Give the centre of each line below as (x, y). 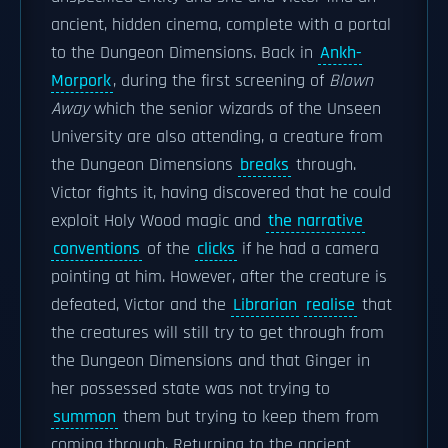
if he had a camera (308, 249)
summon (84, 417)
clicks (216, 249)
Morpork (81, 81)
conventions (96, 249)
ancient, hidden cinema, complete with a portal (221, 25)
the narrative (315, 221)
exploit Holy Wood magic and (158, 221)
